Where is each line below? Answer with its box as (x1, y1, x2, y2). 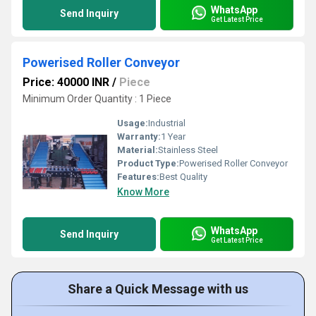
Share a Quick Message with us (68, 281, 248, 296)
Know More (117, 186, 169, 197)
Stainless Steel (158, 145, 218, 155)
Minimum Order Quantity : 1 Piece (23, 93, 171, 104)
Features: (117, 171, 159, 182)
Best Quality (159, 171, 207, 182)
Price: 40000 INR (23, 75, 109, 89)
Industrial (148, 118, 186, 128)
